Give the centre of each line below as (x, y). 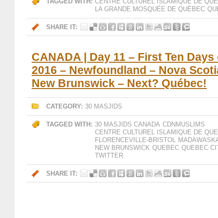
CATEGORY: (64, 106)
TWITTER (109, 155)
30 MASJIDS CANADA (127, 124)
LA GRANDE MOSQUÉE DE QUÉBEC (150, 9)
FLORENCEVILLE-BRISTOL (135, 140)
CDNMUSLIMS (184, 124)
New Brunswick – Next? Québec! (119, 83)
